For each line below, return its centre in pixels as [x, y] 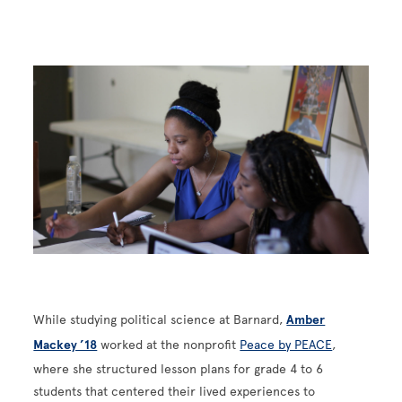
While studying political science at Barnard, [160, 320]
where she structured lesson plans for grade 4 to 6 [179, 370]
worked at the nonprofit [169, 345]
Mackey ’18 [66, 345]
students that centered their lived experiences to [175, 392]
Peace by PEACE [286, 345]
